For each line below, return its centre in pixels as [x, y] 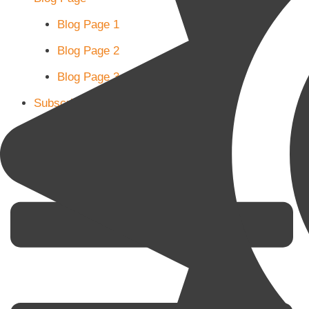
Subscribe [60, 103]
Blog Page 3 [88, 77]
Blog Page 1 [88, 24]
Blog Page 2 [88, 50]
